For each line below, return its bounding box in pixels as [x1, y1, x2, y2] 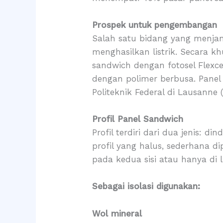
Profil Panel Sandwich [92, 114, 184, 124]
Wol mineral [92, 208, 142, 219]
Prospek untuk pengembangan [92, 19, 218, 30]
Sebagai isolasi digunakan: [92, 181, 201, 192]
